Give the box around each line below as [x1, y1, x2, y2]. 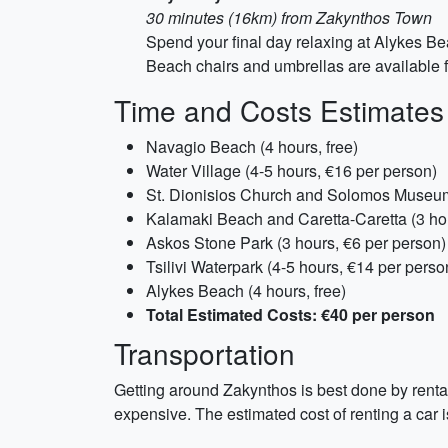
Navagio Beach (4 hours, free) [146, 135, 358, 158]
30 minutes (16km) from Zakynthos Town [146, 6, 432, 29]
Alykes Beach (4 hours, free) [146, 279, 346, 302]
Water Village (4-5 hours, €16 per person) [146, 159, 437, 182]
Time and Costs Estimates [114, 90, 444, 130]
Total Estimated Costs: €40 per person [146, 303, 435, 326]
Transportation [114, 333, 295, 373]
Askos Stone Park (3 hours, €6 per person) [146, 231, 446, 254]
